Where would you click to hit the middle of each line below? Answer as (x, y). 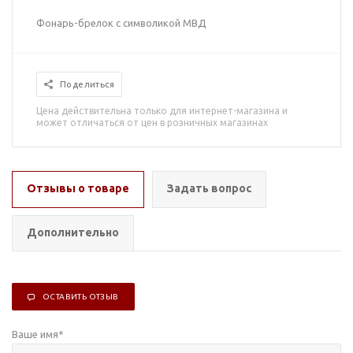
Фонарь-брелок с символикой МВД (121, 23)
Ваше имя (35, 334)
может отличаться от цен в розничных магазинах (152, 123)
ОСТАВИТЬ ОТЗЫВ (81, 297)
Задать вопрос (209, 188)
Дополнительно (73, 232)
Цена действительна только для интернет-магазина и (162, 111)
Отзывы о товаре (78, 188)
